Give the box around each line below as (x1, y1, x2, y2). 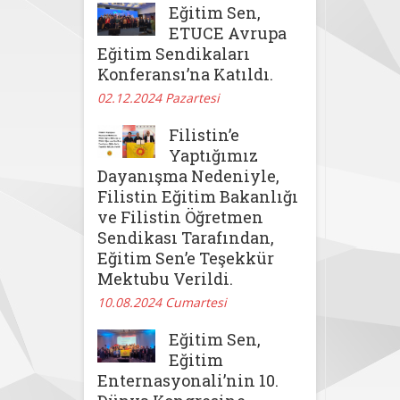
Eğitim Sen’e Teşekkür (97, 247, 274, 270)
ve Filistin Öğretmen (97, 206, 263, 229)
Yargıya (123, 63, 172, 81)
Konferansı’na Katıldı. (97, 63, 273, 86)
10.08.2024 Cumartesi (97, 294, 227, 312)
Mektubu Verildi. (97, 268, 233, 290)
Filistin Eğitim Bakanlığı (97, 186, 298, 208)
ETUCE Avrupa (169, 22, 287, 45)
